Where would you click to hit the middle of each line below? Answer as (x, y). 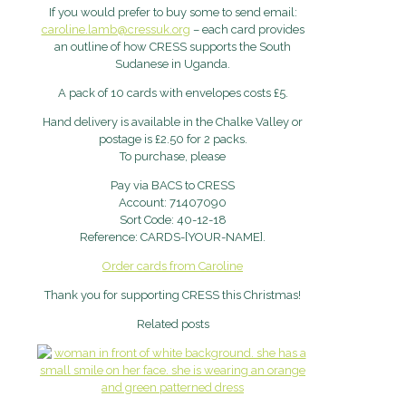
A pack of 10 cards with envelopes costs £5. (173, 93)
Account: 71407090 (173, 203)
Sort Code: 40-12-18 (173, 220)
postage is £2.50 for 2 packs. (173, 140)
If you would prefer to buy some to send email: (173, 13)
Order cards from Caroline (173, 266)
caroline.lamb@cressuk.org (116, 30)
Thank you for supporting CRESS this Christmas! (173, 295)
